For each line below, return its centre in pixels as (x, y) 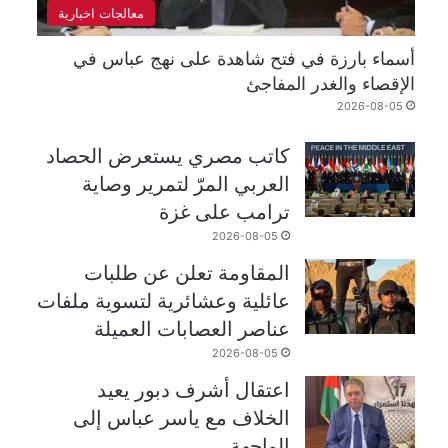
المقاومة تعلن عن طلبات (187, 273)
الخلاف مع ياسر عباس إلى (182, 418)
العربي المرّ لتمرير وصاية (186, 184)
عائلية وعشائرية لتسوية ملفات (164, 301)
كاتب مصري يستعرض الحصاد (168, 156)
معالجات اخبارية (101, 13)
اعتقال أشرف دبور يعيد (194, 390)
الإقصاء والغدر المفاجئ (331, 84)
